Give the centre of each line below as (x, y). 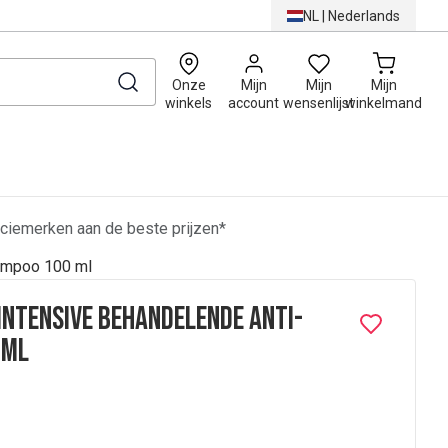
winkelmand (383, 103)
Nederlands (364, 15)
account (253, 103)
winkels (188, 103)
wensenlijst (318, 103)
